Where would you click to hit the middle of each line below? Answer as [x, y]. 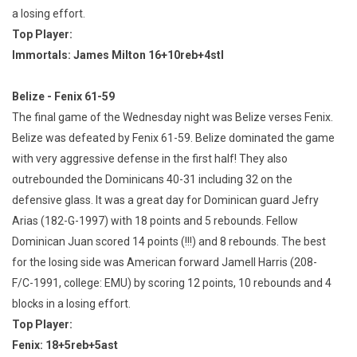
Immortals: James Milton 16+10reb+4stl [118, 55]
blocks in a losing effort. [71, 303]
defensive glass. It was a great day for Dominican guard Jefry [165, 200]
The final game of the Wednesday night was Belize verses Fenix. [173, 117]
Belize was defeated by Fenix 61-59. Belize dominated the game [173, 137]
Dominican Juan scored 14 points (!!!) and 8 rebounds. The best [169, 241]
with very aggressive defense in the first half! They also [150, 158]
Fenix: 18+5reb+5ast [65, 345]
